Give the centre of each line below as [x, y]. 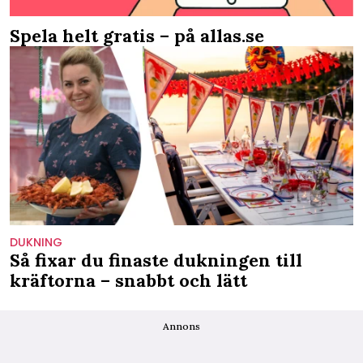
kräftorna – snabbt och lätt [128, 281]
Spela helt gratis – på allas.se [137, 35]
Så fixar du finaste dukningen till [156, 261]
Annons [181, 327]
